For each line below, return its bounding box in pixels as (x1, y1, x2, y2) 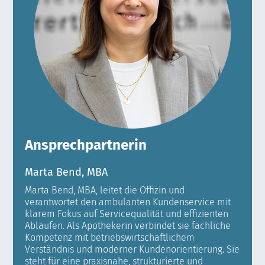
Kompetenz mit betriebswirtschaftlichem (25, 232, 195, 244)
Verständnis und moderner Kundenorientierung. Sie (25, 244, 240, 256)
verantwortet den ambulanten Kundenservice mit (25, 196, 231, 208)
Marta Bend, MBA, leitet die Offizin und (25, 185, 185, 196)
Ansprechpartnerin (25, 137, 147, 154)
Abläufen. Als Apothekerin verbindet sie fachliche (25, 220, 231, 232)
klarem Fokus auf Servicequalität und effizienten (25, 208, 229, 220)
